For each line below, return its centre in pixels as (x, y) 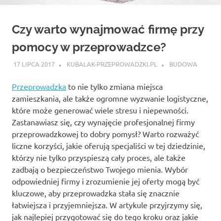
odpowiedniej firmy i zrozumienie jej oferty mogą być (106, 181)
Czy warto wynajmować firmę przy (108, 29)
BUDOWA (183, 64)
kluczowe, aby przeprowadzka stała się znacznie (96, 193)
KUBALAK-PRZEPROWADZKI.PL (112, 64)
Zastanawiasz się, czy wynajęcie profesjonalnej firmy (103, 122)
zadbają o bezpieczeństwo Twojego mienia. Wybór (100, 169)
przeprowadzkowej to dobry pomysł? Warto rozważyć (105, 134)
